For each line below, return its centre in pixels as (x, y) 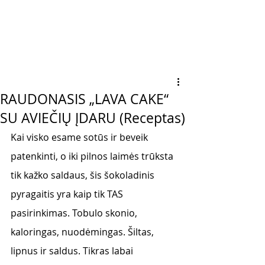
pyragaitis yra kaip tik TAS (68, 194)
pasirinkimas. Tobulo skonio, (75, 213)
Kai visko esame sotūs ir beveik (80, 137)
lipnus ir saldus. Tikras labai (73, 251)
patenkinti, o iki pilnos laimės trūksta (93, 156)
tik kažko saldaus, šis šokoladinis (84, 175)
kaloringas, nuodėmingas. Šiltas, (83, 232)
